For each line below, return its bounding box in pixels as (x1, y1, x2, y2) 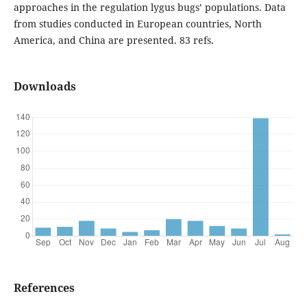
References (13, 280, 75, 295)
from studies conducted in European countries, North (13, 16, 262, 30)
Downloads (13, 78, 76, 94)
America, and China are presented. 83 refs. (13, 33, 214, 47)
